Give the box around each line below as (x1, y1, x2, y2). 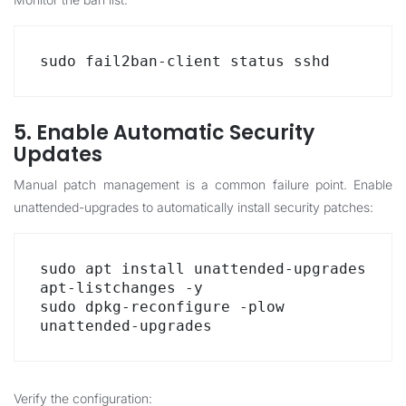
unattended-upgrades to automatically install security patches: (14, 199, 373, 215)
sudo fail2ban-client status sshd (40, 53, 330, 70)
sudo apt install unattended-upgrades (40, 260, 366, 277)
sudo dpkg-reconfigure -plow (40, 298, 285, 315)
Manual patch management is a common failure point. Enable (14, 177, 392, 192)
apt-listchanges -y (40, 279, 203, 296)
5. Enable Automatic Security (14, 119, 314, 147)
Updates (14, 140, 102, 169)
